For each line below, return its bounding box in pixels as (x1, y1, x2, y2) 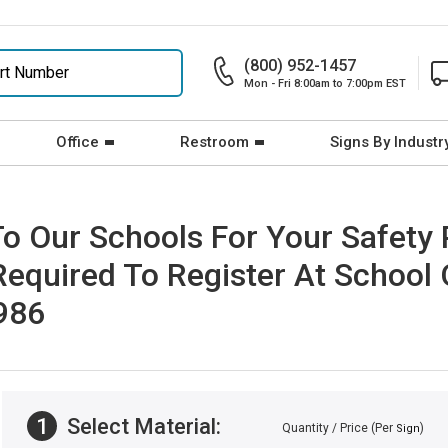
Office (56, 133, 99, 151)
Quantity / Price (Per (282, 421, 396, 435)
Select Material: (62, 413, 221, 439)
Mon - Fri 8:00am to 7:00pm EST (244, 77, 406, 90)
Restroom (180, 133, 249, 151)
